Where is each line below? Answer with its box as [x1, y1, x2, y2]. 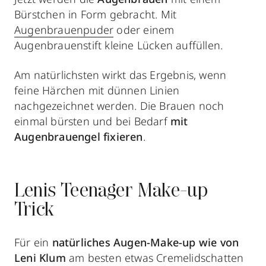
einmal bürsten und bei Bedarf [14, 113, 170, 128]
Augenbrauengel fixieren [14, 129, 143, 144]
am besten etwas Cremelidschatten [69, 250, 244, 265]
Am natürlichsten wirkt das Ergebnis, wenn [14, 67, 227, 82]
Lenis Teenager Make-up [14, 182, 208, 201]
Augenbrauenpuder [14, 22, 114, 37]
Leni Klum [14, 250, 69, 265]
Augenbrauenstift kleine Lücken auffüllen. [14, 37, 223, 52]
